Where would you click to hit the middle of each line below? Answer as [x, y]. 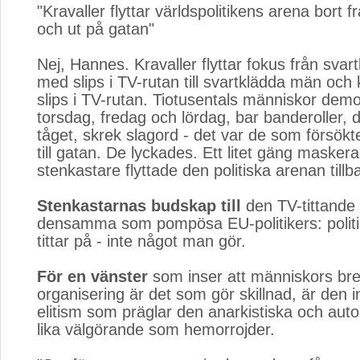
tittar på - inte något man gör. [141, 241]
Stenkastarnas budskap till [139, 206]
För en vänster [92, 276]
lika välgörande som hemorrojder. [156, 329]
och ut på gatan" [96, 29]
